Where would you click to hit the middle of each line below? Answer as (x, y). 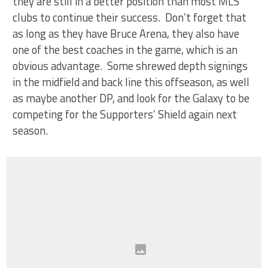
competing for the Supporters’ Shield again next (125, 114)
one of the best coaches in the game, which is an (125, 50)
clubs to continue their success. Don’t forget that (130, 17)
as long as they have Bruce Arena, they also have (126, 33)
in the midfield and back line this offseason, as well (131, 82)
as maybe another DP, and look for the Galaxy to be (131, 98)
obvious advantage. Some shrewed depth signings (130, 66)
